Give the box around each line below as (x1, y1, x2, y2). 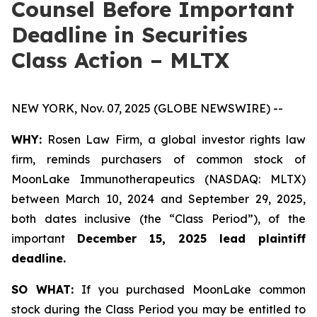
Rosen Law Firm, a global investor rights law (42, 132, 306, 146)
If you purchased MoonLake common (73, 282, 306, 296)
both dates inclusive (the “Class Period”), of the (11, 212, 306, 226)
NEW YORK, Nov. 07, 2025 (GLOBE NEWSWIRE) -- (11, 101, 283, 115)
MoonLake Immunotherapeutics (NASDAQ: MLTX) (11, 172, 306, 186)
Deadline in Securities (11, 21, 248, 48)
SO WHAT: (11, 282, 74, 296)
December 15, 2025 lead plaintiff (77, 231, 306, 246)
